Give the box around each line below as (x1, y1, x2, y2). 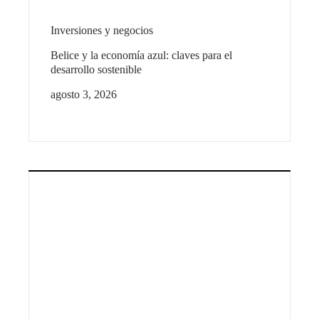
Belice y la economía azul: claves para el (51, 48, 232, 61)
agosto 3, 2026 (51, 88, 117, 100)
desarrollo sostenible (51, 63, 142, 75)
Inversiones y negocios (51, 23, 153, 36)
